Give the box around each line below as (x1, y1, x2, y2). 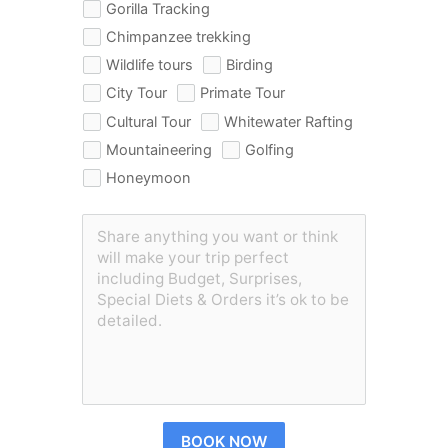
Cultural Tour (106, 112, 192, 131)
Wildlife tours (106, 55, 194, 74)
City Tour (106, 83, 168, 102)
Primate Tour (200, 83, 286, 102)
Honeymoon (106, 168, 192, 187)
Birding (226, 55, 274, 74)
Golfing (245, 140, 295, 159)
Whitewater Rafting (224, 112, 354, 131)
